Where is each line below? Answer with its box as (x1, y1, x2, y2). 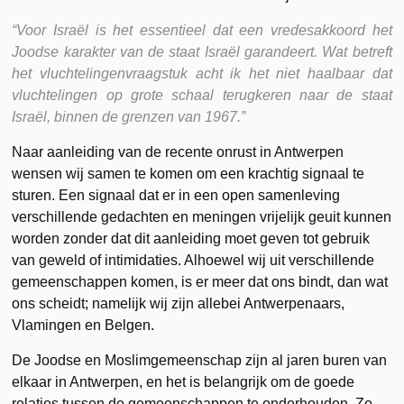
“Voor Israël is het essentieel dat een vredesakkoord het (12, 22, 392, 38)
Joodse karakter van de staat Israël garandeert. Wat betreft (12, 43, 392, 60)
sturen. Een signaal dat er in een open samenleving (12, 187, 341, 203)
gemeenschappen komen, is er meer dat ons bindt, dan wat (12, 273, 389, 289)
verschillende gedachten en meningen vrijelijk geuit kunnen (12, 208, 392, 225)
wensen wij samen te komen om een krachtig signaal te (12, 165, 365, 181)
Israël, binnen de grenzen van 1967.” (12, 108, 246, 124)
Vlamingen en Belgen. (12, 317, 155, 333)
